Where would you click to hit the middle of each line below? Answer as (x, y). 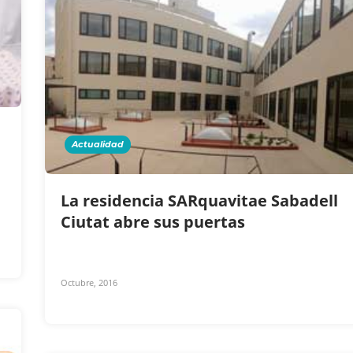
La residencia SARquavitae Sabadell (199, 200)
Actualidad (98, 144)
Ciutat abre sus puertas (155, 221)
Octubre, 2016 (89, 282)
